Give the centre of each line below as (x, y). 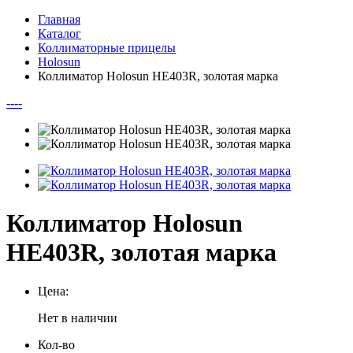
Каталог (59, 33)
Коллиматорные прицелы (107, 48)
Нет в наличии (78, 318)
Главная (59, 19)
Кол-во (56, 344)
